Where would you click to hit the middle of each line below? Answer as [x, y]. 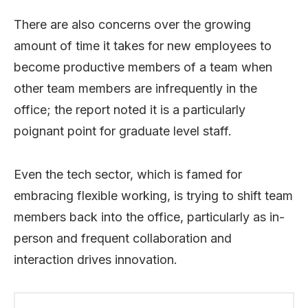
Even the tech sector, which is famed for [128, 174]
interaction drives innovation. [96, 259]
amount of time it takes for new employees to [143, 45]
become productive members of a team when [143, 67]
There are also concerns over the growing [132, 24]
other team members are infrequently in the [135, 88]
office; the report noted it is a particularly [130, 109]
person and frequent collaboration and [123, 238]
